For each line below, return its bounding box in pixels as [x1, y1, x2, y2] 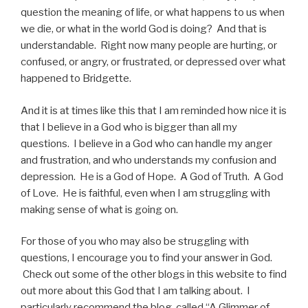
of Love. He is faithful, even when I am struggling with [21, 186, 270, 199]
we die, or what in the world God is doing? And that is [21, 23, 267, 35]
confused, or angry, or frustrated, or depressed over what [21, 56, 286, 68]
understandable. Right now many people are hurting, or [21, 39, 277, 52]
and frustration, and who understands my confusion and [21, 153, 276, 166]
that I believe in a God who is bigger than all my [21, 120, 237, 133]
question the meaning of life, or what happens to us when [21, 6, 285, 19]
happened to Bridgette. [21, 72, 131, 85]
